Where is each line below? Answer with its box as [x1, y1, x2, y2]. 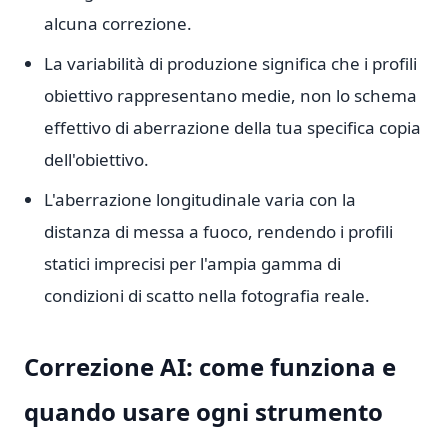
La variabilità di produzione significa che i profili [44, 52, 417, 75]
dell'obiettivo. [44, 148, 149, 171]
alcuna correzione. [44, 12, 192, 35]
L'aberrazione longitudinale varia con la [44, 188, 356, 211]
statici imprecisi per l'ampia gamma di [44, 252, 341, 275]
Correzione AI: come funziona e [24, 350, 396, 383]
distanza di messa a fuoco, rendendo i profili [44, 220, 393, 243]
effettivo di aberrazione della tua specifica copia [44, 116, 421, 139]
